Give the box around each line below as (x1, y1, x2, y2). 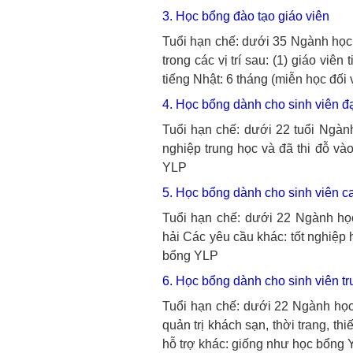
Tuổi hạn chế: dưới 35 (162, 35, 288, 48)
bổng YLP (162, 249, 218, 262)
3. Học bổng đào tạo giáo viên (162, 9, 329, 23)
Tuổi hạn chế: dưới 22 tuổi (162, 123, 315, 136)
